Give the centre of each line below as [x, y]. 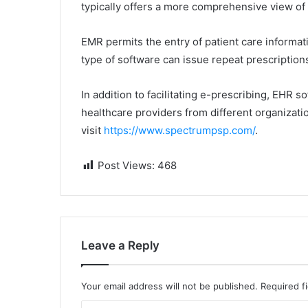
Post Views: [126, 165]
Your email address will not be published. [169, 286]
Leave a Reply [120, 245]
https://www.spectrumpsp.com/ [179, 130]
